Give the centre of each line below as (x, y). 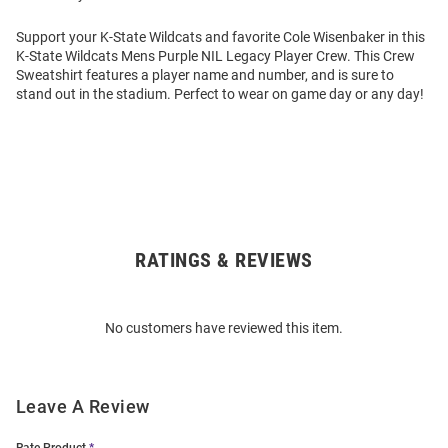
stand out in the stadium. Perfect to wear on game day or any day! (220, 94)
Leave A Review (83, 407)
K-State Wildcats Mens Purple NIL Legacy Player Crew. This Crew (215, 56)
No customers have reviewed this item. (224, 328)
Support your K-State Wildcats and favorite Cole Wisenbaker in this (220, 37)
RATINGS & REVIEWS (224, 260)
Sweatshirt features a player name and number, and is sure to (205, 75)
